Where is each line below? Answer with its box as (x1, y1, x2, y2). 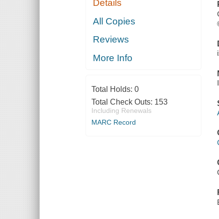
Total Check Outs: (91, 97, 154, 106)
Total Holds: (91, 85, 134, 93)
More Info (93, 52, 133, 63)
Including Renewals (91, 106, 152, 114)
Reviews (93, 34, 130, 45)
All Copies (93, 16, 136, 26)
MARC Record (91, 118, 136, 126)
